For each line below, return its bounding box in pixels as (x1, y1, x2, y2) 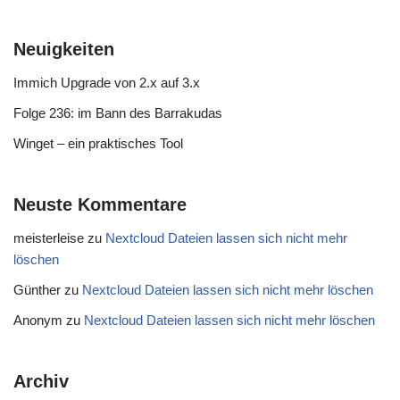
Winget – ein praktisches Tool (13, 136, 183, 151)
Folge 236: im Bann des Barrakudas (13, 105, 222, 121)
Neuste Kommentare (13, 195, 187, 214)
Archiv (13, 371, 69, 391)
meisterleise (13, 230, 84, 246)
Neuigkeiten (13, 39, 114, 59)
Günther (13, 282, 61, 297)
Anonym (13, 312, 62, 328)
